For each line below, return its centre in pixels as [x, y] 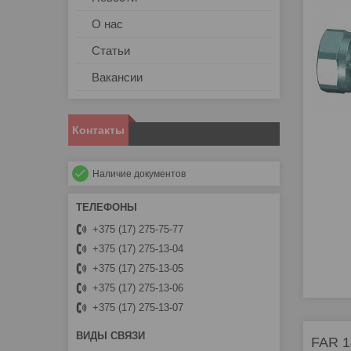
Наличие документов [139, 174]
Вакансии [117, 78]
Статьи [111, 51]
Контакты [98, 130]
